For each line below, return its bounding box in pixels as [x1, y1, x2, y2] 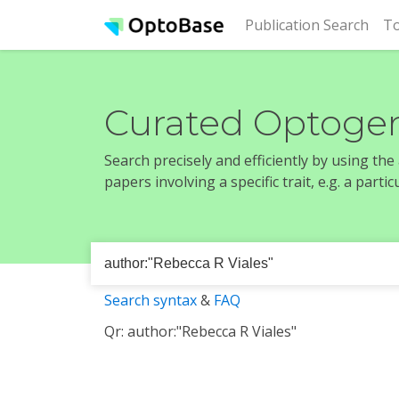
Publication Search [245, 15, 369, 35]
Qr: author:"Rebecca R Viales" [104, 322, 297, 341]
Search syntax [104, 290, 197, 310]
